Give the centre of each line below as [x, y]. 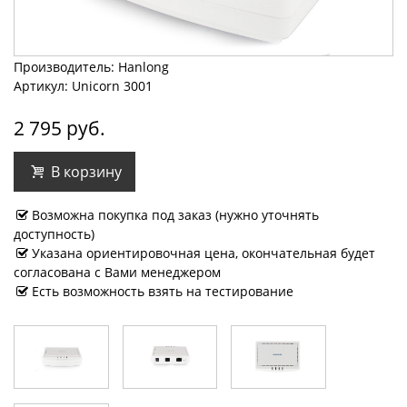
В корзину [85, 171]
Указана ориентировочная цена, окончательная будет [203, 253]
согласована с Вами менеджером [117, 272]
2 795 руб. [60, 128]
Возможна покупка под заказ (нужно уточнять [175, 214]
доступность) [54, 233]
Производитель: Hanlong [91, 66]
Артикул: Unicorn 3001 [83, 85]
